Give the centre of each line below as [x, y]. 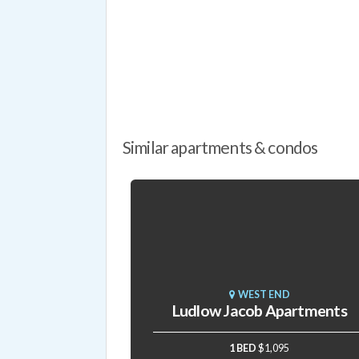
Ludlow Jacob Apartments [259, 310]
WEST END [262, 294]
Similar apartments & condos [220, 147]
